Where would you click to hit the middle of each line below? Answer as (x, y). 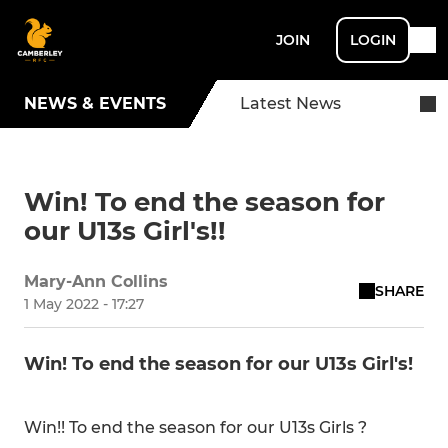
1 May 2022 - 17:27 (84, 304)
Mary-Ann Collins (96, 281)
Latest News (290, 103)
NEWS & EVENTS (95, 103)
